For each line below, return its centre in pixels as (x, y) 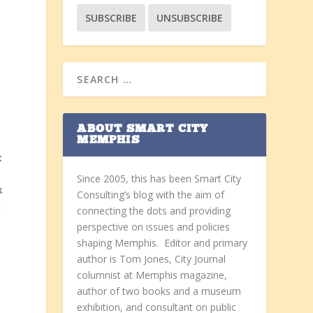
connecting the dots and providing (154, 211)
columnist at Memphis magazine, (152, 275)
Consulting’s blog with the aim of (151, 195)
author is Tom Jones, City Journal (152, 259)
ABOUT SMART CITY (143, 130)
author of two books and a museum (159, 291)
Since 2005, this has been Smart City (159, 179)
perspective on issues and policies (154, 227)
